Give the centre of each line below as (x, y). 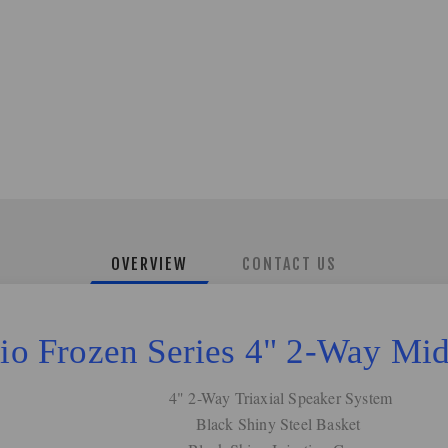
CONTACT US (290, 263)
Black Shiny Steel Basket (278, 423)
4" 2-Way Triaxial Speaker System (278, 397)
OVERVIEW (149, 263)
